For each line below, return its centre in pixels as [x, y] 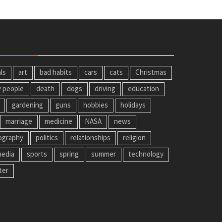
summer [104, 154]
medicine [58, 121]
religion [134, 137]
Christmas [151, 72]
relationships [90, 137]
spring [69, 154]
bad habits [56, 72]
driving [105, 88]
